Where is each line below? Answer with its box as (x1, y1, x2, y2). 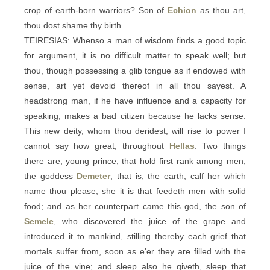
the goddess (24, 171, 77, 181)
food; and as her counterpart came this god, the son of (24, 201, 246, 211)
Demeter (77, 171, 111, 181)
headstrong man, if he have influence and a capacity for (24, 96, 246, 105)
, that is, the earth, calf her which (110, 171, 246, 181)
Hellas (169, 141, 195, 151)
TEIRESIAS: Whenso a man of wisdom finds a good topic (24, 36, 246, 45)
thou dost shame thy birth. (24, 20, 124, 30)
